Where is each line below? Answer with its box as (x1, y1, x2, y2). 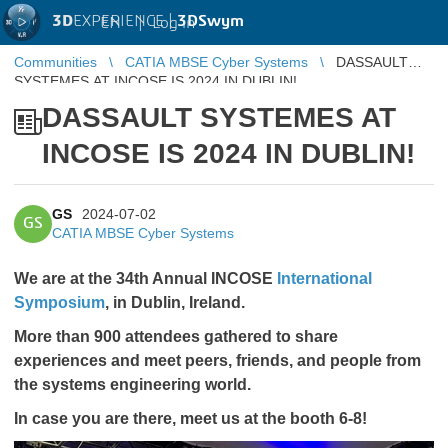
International (277, 270, 372, 287)
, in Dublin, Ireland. (105, 294, 249, 311)
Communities (14, 54, 97, 70)
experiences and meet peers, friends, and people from (14, 352, 421, 369)
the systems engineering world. (14, 376, 255, 393)
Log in (152, 14, 195, 31)
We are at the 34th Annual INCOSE (14, 270, 277, 287)
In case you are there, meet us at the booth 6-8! (14, 410, 367, 427)
